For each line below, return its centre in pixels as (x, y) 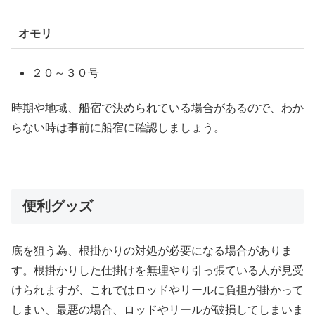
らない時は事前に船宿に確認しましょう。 (118, 128)
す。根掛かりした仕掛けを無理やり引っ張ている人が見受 (157, 271)
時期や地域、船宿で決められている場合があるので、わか (157, 108)
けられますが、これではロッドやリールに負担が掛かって (157, 290)
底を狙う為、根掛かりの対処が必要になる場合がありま (152, 251)
